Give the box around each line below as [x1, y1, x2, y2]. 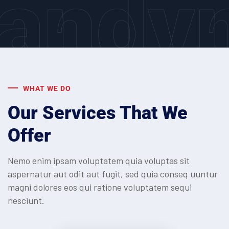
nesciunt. [8, 195, 44, 207]
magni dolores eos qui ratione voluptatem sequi [8, 181, 192, 193]
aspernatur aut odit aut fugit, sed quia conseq [8, 168, 190, 180]
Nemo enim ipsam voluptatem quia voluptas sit [8, 155, 190, 167]
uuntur [190, 168, 218, 180]
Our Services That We [8, 102, 188, 124]
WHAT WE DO [23, 84, 71, 93]
